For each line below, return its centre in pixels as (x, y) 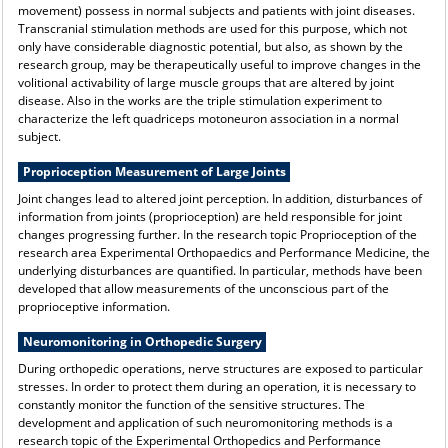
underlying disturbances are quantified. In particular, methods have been (219, 270)
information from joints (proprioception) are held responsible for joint (209, 216)
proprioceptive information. (93, 306)
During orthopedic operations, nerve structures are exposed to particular (220, 368)
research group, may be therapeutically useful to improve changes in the (219, 64)
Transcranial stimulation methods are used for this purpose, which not (212, 28)
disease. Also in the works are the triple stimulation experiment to (199, 100)
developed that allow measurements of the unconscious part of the (203, 288)
